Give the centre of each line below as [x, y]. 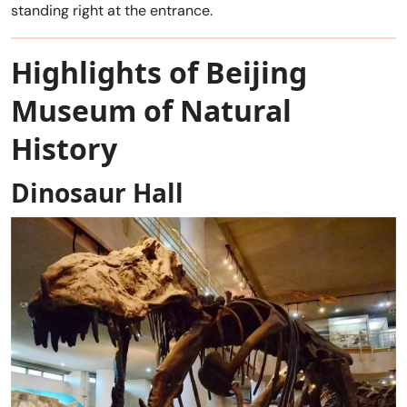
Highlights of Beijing [159, 72]
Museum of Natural [151, 110]
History [64, 148]
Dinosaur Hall [97, 192]
